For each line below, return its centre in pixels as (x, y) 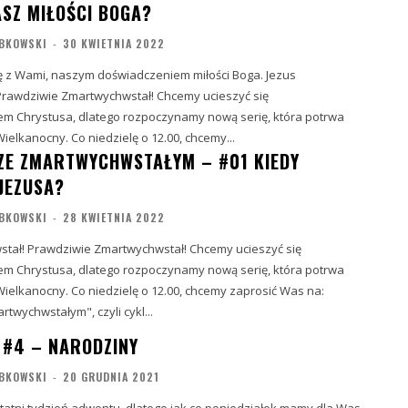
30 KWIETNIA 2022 (113, 43)
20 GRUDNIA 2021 (111, 377)
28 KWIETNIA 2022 (113, 217)
